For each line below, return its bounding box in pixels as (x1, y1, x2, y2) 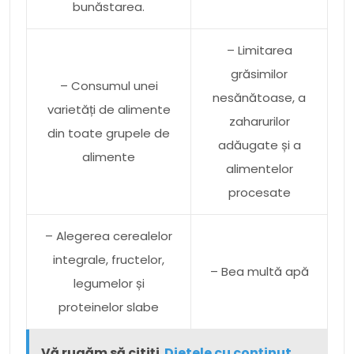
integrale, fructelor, (53, 250, 164, 268)
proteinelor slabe (58, 298, 159, 315)
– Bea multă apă (209, 262, 309, 280)
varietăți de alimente (47, 100, 171, 118)
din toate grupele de (47, 124, 170, 141)
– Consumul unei (59, 77, 158, 94)
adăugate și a (217, 136, 301, 153)
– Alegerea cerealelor (45, 227, 172, 244)
